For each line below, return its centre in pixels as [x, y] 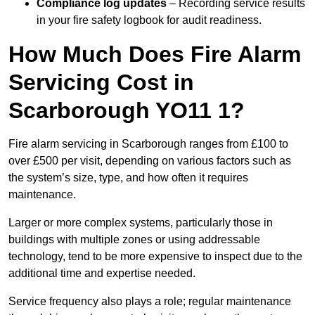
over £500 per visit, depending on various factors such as [150, 161]
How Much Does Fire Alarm [155, 54]
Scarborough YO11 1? [127, 111]
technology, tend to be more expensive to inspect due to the [155, 257]
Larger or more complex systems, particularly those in [141, 223]
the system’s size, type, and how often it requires [128, 178]
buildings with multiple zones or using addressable [134, 240]
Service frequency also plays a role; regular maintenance [150, 302]
